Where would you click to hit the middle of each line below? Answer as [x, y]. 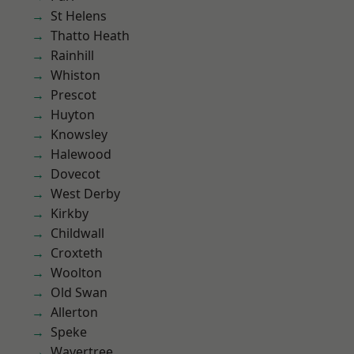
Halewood [81, 154]
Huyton [73, 115]
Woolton [76, 273]
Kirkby [70, 213]
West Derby [85, 194]
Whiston [75, 75]
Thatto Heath [90, 36]
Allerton [74, 312]
